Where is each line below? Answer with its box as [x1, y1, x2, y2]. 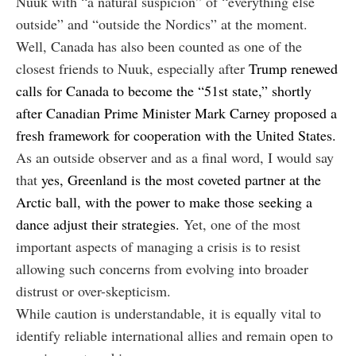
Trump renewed [249, 58, 338, 78]
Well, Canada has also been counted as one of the [16, 36, 302, 56]
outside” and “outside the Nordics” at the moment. [16, 14, 308, 33]
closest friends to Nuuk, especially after [16, 58, 249, 78]
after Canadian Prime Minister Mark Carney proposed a [16, 103, 337, 122]
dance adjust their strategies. [16, 214, 180, 234]
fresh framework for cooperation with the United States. [16, 125, 336, 145]
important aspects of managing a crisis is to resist [16, 236, 300, 256]
